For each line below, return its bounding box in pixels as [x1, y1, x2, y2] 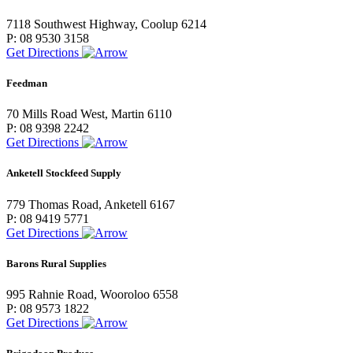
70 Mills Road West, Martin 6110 [6, 107, 172, 121]
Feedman [6, 76, 47, 89]
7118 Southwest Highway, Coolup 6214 [6, 17, 206, 31]
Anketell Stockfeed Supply [6, 167, 121, 180]
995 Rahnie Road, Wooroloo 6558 [6, 287, 178, 301]
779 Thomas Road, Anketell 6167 [6, 197, 175, 211]
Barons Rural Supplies [6, 257, 106, 269]
